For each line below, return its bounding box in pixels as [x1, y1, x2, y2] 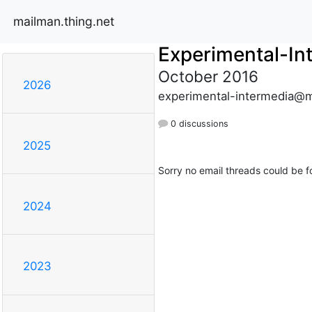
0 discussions [167, 118, 228, 129]
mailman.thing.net [13, 13, 114, 29]
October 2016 [157, 66, 258, 86]
